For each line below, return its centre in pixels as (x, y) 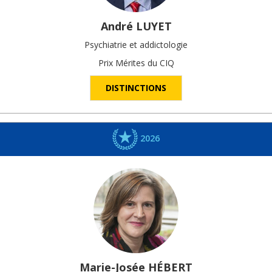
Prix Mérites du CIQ (136, 63)
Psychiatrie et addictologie (136, 45)
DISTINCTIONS (136, 88)
